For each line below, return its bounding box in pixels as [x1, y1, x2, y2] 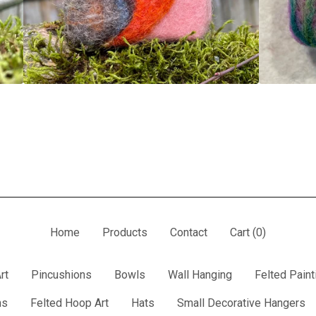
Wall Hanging [168, 268, 232, 282]
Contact [170, 226, 207, 240]
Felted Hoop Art [30, 296, 109, 310]
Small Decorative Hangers [176, 296, 305, 310]
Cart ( [230, 226, 256, 240]
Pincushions [31, 268, 92, 282]
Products [102, 226, 147, 240]
